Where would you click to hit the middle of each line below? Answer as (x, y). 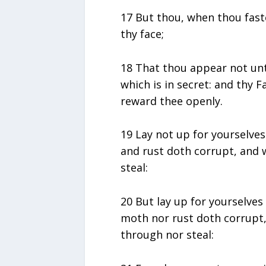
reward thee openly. (171, 101)
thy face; (142, 34)
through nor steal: (167, 235)
